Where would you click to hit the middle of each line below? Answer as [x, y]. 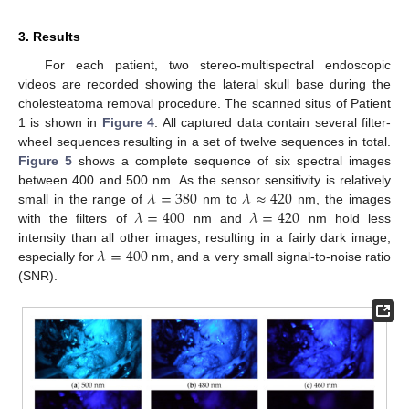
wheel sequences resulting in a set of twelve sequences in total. [204, 142]
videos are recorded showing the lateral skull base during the [204, 84]
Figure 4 [128, 123]
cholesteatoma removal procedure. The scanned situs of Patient [204, 104]
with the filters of [77, 219]
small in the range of [84, 199]
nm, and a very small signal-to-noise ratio [269, 257]
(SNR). [38, 276]
